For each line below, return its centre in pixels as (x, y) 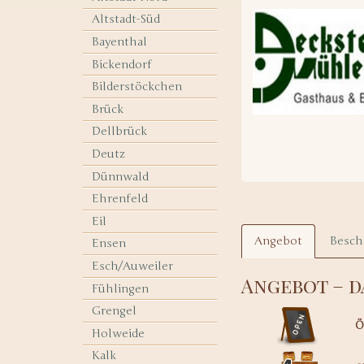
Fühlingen (121, 288)
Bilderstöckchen (137, 87)
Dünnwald (121, 176)
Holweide (119, 333)
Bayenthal (120, 41)
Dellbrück (120, 132)
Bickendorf (122, 64)
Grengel (115, 311)
